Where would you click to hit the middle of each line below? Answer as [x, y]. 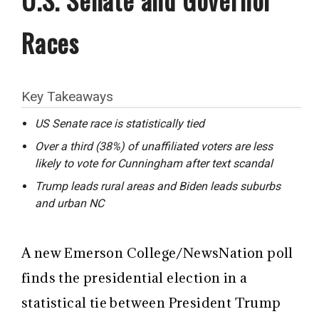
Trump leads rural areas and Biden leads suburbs [158, 186]
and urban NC [70, 203]
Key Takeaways [67, 96]
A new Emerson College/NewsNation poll [157, 252]
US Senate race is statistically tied [120, 123]
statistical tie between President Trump [151, 302]
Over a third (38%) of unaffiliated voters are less [154, 146]
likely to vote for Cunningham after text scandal [154, 163]
